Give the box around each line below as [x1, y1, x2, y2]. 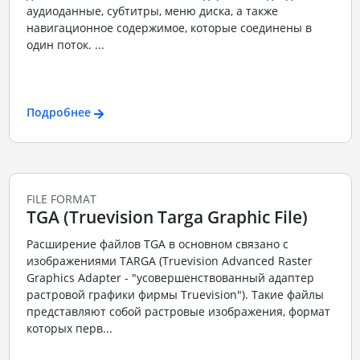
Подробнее [26, 104, 91, 121]
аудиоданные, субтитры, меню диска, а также [26, 2, 278, 18]
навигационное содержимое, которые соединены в [26, 19, 312, 35]
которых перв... [26, 321, 112, 337]
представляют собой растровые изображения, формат [26, 304, 330, 320]
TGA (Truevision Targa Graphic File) [26, 205, 308, 228]
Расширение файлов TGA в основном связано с [26, 236, 288, 252]
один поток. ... [26, 36, 104, 52]
